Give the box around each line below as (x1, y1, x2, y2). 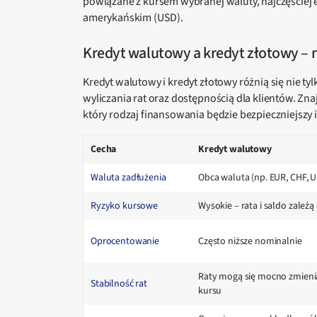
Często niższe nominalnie (198, 234, 302, 248)
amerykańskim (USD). (83, 10, 183, 25)
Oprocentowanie (91, 234, 160, 248)
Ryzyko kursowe (91, 199, 158, 213)
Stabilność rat (91, 277, 148, 291)
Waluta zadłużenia (91, 171, 166, 185)
